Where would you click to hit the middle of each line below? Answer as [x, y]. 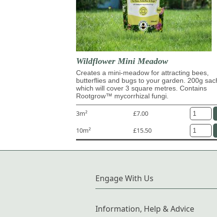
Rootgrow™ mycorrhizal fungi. [122, 96]
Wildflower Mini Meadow [122, 61]
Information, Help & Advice [145, 209]
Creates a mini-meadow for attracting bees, [142, 72]
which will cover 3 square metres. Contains [141, 88]
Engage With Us [124, 178]
